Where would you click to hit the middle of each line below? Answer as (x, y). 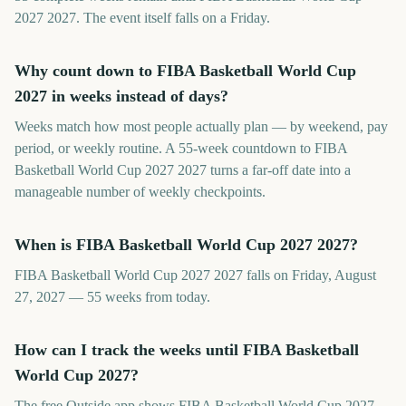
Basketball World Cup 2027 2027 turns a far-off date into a (183, 170)
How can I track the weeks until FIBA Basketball (187, 350)
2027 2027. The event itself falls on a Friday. (142, 18)
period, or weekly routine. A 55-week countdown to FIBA (181, 148)
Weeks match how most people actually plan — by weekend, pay (201, 126)
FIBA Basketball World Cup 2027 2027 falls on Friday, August (195, 275)
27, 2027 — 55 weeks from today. (112, 297)
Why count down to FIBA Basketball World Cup (185, 71)
